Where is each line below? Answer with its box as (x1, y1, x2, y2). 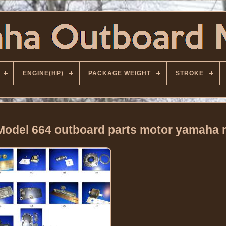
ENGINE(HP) (23, 70, 64, 77)
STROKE (176, 70, 204, 77)
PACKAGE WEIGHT (88, 70, 151, 77)
